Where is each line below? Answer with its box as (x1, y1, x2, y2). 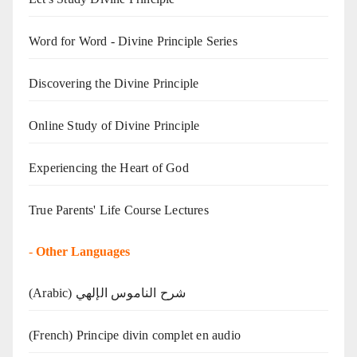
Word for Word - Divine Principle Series (29, 33, 237, 48)
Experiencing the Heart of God (29, 160, 189, 175)
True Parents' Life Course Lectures (29, 202, 209, 217)
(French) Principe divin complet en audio (29, 328, 241, 342)
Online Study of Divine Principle (29, 118, 200, 132)
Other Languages (36, 244, 130, 258)
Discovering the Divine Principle (29, 76, 199, 90)
